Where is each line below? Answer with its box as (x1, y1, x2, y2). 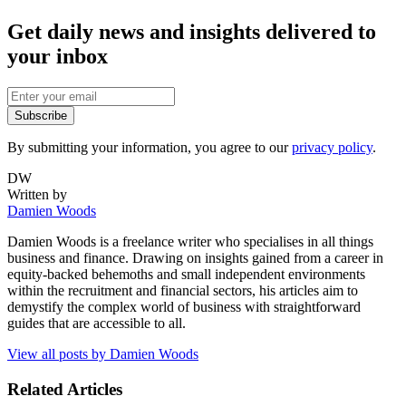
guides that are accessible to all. (7, 314, 186, 331)
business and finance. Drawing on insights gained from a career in (7, 249, 383, 266)
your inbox (7, 44, 108, 69)
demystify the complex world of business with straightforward (7, 298, 361, 314)
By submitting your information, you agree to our (7, 139, 292, 155)
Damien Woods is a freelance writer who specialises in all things (7, 233, 373, 249)
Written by (7, 186, 67, 202)
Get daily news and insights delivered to (7, 20, 376, 44)
